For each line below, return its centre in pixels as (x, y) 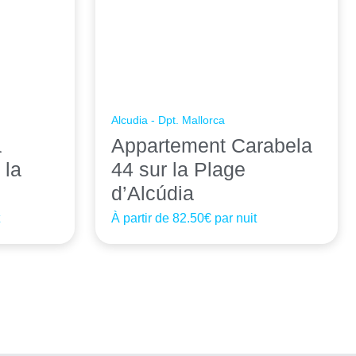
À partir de (142, 219)
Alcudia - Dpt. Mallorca (168, 120)
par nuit (234, 219)
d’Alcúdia (153, 193)
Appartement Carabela (212, 146)
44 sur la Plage (179, 170)
